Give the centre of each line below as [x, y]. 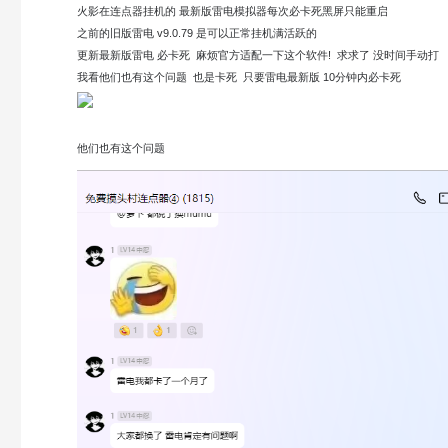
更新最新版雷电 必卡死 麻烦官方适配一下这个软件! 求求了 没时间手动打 [258, 55]
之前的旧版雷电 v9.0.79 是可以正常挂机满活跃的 [201, 33]
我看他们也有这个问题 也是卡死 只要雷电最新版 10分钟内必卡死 [240, 77]
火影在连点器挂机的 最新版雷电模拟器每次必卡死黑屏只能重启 [232, 11]
